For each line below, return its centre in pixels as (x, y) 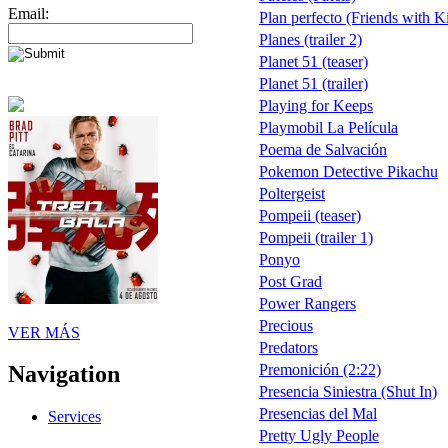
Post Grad (290, 281)
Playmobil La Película (328, 127)
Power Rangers (307, 303)
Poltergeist (292, 193)
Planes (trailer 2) (310, 39)
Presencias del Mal (318, 413)
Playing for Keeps (316, 105)
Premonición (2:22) (320, 369)
